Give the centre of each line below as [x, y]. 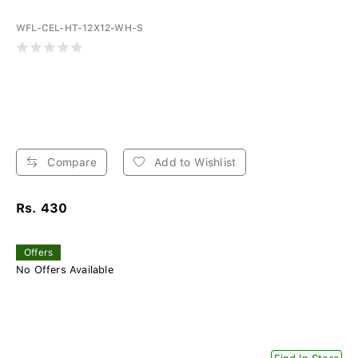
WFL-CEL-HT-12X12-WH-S [80, 28]
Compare [70, 162]
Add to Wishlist [194, 162]
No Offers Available [65, 269]
